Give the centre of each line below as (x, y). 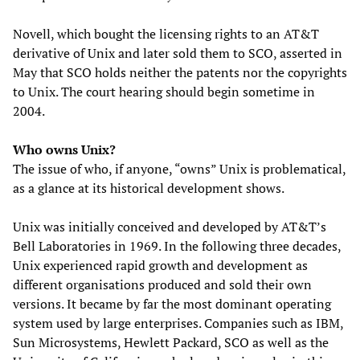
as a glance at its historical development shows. (149, 188)
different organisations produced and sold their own (162, 284)
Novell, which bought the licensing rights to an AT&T (166, 33)
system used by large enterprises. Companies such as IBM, (178, 323)
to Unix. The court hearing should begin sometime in (164, 91)
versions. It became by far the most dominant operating (172, 303)
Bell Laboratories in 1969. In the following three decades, (177, 245)
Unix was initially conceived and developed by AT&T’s (170, 226)
